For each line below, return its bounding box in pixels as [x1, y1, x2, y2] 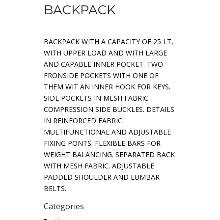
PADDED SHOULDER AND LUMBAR [44, 172, 160, 182]
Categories [44, 201, 84, 212]
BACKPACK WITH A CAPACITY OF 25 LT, [44, 37, 173, 46]
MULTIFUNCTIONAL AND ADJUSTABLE [44, 127, 171, 137]
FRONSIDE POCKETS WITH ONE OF [44, 71, 159, 80]
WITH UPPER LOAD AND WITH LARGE [44, 48, 167, 57]
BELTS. [44, 184, 66, 193]
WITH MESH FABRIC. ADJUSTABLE [44, 161, 154, 170]
